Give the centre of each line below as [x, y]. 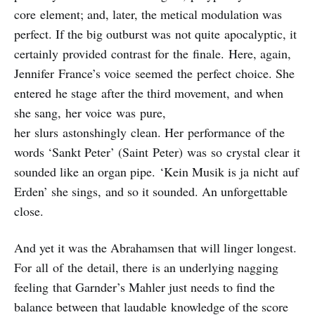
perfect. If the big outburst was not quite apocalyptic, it [155, 34]
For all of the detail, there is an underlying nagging [146, 268]
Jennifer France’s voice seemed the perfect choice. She [154, 73]
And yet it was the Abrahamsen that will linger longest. [155, 248]
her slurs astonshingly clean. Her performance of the [149, 133]
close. [31, 211]
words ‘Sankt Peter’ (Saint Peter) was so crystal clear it [157, 152]
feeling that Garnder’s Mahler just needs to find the [144, 287]
